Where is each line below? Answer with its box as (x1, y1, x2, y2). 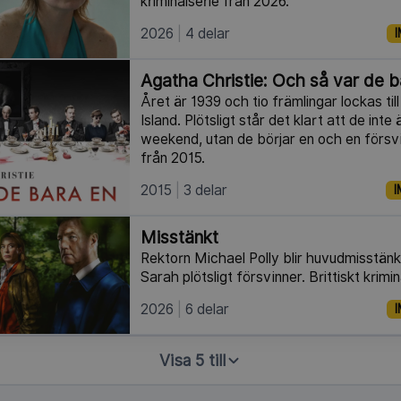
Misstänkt (141, 227, 219, 249)
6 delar (185, 301, 230, 319)
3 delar (183, 182, 228, 200)
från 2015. (141, 149, 206, 167)
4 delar (185, 25, 231, 43)
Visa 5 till (159, 351, 226, 371)
